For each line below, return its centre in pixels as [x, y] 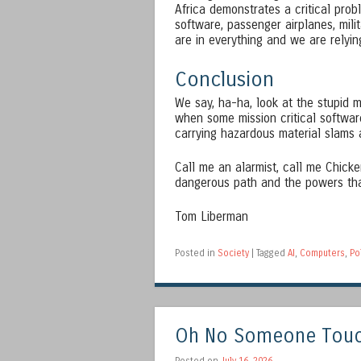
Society [233, 253]
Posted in [196, 253]
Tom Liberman [212, 216]
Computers [322, 253]
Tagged [272, 253]
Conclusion [224, 79]
